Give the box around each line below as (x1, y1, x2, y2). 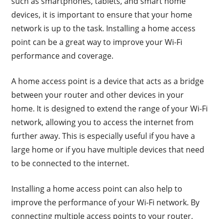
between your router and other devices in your (11, 89, 184, 101)
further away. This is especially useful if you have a (11, 131, 195, 142)
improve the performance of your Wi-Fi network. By (11, 197, 199, 208)
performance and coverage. (11, 50, 113, 62)
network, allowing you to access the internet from (11, 117, 194, 128)
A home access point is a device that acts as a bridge (11, 76, 204, 87)
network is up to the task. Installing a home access (11, 23, 196, 34)
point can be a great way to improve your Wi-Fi (11, 37, 182, 48)
